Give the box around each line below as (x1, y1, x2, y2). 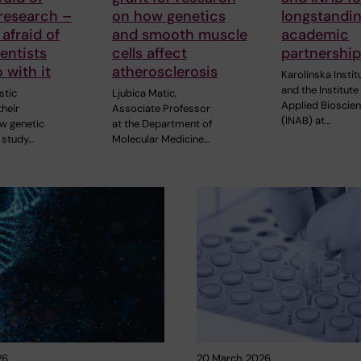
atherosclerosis (111, 62, 218, 82)
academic (281, 25, 350, 45)
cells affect (111, 44, 187, 64)
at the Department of (111, 117, 212, 131)
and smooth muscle (111, 25, 247, 45)
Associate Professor (111, 102, 210, 116)
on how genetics (111, 6, 226, 27)
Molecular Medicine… (111, 132, 210, 147)
